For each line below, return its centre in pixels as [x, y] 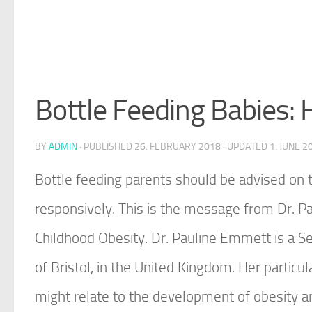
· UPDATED [245, 147]
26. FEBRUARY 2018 [178, 147]
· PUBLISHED [107, 147]
